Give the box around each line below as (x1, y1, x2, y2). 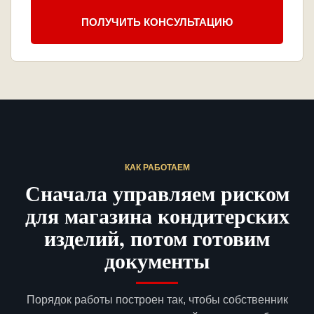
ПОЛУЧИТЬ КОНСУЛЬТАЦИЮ (81, 15, 233, 28)
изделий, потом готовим (44, 222, 270, 254)
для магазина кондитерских (25, 200, 289, 231)
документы (104, 245, 210, 276)
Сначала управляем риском (25, 177, 289, 209)
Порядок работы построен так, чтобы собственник (26, 294, 288, 306)
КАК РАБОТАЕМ (124, 163, 190, 173)
